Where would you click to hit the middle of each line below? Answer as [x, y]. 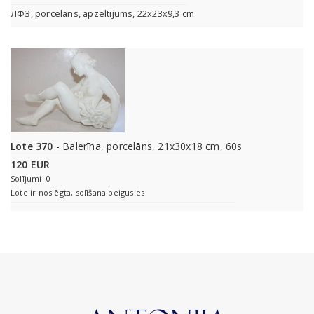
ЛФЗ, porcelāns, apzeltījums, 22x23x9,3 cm [103, 14]
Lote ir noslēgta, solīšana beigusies [78, 193]
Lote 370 [32, 146]
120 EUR [30, 165]
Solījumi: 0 [31, 179]
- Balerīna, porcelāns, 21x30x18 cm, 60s [148, 146]
